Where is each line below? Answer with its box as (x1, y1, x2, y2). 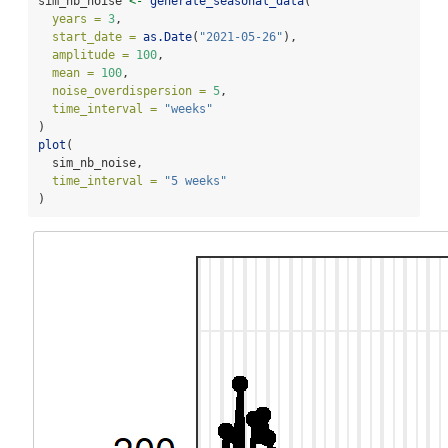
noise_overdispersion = (52, 84, 206, 98)
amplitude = (52, 48, 129, 62)
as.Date (143, 30, 192, 44)
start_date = (52, 30, 136, 44)
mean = (52, 66, 94, 80)
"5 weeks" (164, 174, 227, 188)
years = (52, 12, 101, 26)
